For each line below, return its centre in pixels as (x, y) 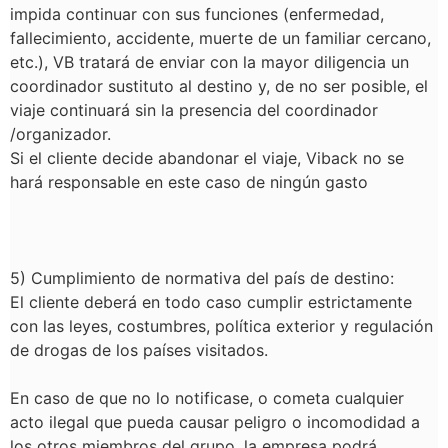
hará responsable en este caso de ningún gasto (191, 182)
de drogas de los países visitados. (141, 350)
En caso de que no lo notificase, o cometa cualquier (207, 398)
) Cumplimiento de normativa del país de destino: (207, 278)
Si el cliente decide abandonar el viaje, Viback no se (207, 158)
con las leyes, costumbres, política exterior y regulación (221, 326)
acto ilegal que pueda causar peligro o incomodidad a (215, 422)
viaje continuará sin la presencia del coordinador (194, 110)
